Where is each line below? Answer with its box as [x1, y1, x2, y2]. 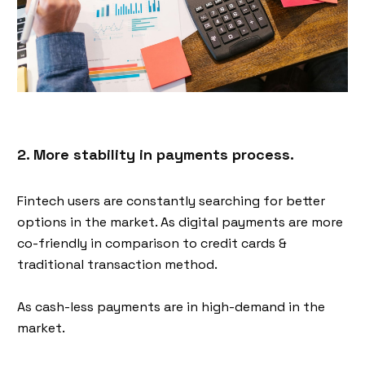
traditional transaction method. [17, 256, 218, 273]
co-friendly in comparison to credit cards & [17, 235, 287, 252]
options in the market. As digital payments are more [17, 213, 343, 231]
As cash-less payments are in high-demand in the [17, 298, 325, 315]
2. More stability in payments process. [17, 145, 294, 164]
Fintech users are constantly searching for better [17, 192, 325, 209]
